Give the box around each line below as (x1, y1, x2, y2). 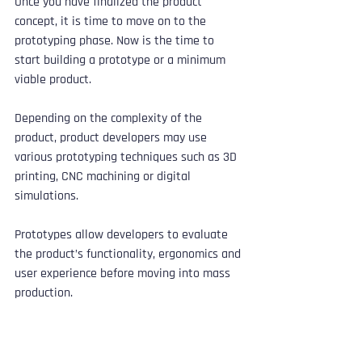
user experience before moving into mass (15, 264, 234, 282)
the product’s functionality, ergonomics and (15, 245, 244, 263)
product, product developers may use (15, 128, 210, 146)
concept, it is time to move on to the (15, 12, 209, 30)
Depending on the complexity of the (15, 109, 205, 127)
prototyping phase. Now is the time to (15, 32, 217, 49)
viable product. (15, 70, 95, 88)
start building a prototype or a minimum (15, 51, 229, 69)
